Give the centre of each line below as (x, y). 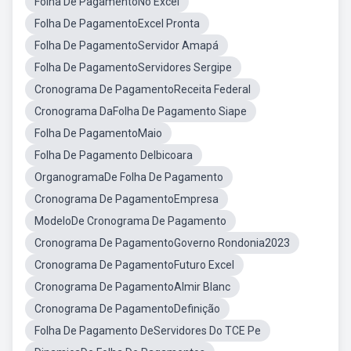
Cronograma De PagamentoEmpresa (127, 199)
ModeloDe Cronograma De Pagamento (130, 221)
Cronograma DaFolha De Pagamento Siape (141, 111)
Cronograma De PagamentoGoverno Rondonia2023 (162, 243)
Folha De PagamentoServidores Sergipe (133, 67)
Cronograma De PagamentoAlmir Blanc (132, 287)
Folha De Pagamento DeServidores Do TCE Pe (148, 331)
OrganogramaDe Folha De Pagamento (129, 177)
